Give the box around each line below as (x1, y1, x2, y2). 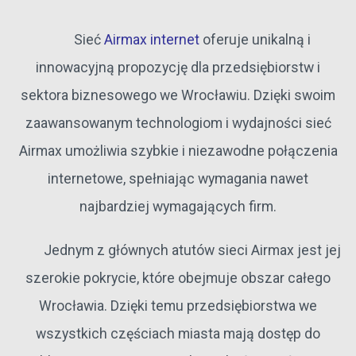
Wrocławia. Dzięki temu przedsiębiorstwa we (39, 298, 317, 315)
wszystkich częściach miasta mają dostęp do (36, 326, 320, 342)
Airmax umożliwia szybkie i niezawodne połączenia (18, 143, 338, 160)
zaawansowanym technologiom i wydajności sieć (25, 115, 331, 132)
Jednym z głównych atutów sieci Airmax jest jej (43, 242, 341, 259)
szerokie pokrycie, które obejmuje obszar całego (25, 270, 331, 287)
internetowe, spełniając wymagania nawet (48, 171, 308, 188)
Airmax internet (103, 32, 199, 48)
